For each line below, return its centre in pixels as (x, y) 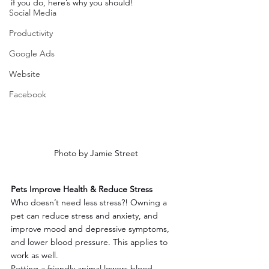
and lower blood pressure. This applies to (90, 242)
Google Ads (32, 53)
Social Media (33, 12)
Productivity (31, 33)
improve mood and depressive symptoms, (91, 228)
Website (25, 74)
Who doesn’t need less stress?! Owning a (90, 202)
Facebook (28, 94)
